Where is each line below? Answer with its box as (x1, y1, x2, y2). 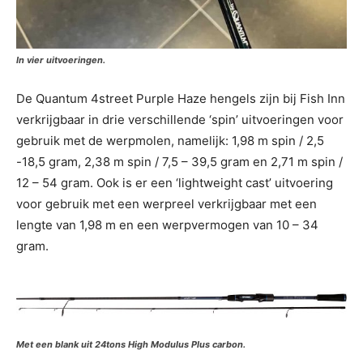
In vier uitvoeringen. (16, 53, 105, 66)
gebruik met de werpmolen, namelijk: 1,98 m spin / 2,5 (16, 132, 324, 148)
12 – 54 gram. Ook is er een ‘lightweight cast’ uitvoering (16, 174, 333, 190)
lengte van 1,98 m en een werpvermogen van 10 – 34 (16, 216, 318, 233)
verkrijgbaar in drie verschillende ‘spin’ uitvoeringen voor (16, 111, 344, 127)
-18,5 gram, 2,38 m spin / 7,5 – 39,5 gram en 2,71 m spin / (16, 153, 343, 169)
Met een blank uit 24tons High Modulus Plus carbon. (16, 338, 246, 350)
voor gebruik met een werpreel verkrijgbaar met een (16, 195, 317, 211)
